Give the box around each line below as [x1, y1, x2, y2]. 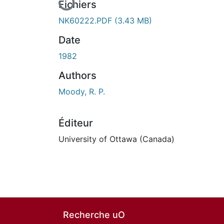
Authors [58, 69, 96, 81]
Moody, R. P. [58, 86, 105, 96]
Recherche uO [63, 209, 125, 220]
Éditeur [58, 116, 93, 129]
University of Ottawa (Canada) [58, 133, 174, 144]
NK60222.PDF [58, 15, 114, 25]
